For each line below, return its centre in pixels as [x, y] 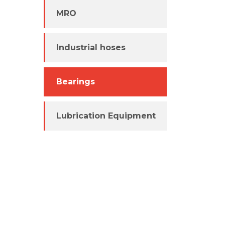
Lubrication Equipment [106, 116]
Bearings [76, 82]
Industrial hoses [91, 48]
